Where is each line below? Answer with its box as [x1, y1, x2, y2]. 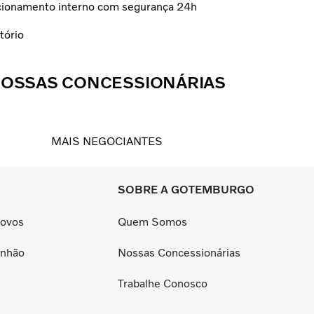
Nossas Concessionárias [118, 245, 240, 259]
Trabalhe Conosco [118, 276, 207, 290]
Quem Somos [118, 214, 187, 228]
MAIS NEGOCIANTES [50, 135, 163, 149]
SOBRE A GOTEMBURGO [118, 183, 254, 197]
